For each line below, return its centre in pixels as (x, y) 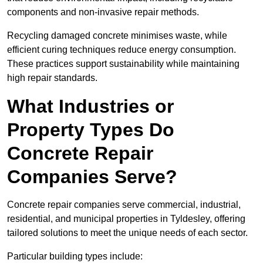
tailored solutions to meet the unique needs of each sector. (127, 233)
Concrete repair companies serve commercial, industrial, (124, 205)
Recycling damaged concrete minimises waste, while (117, 36)
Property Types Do (91, 130)
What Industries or (90, 107)
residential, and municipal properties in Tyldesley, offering (126, 219)
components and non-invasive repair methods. (103, 12)
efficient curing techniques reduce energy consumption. (122, 50)
